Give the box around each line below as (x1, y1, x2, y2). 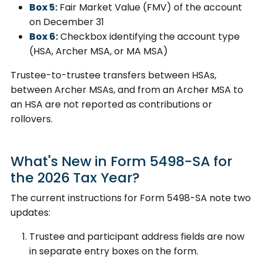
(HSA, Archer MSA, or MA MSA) (29, 44, 168, 58)
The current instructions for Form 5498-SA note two (11, 191, 251, 205)
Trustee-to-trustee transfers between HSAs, (11, 68, 216, 82)
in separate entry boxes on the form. (29, 244, 198, 258)
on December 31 (29, 15, 104, 29)
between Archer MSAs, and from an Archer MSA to (11, 82, 243, 96)
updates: (11, 205, 50, 219)
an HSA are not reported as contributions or (11, 97, 212, 111)
